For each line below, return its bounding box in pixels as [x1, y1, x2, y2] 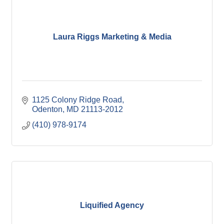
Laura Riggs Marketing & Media [52, 32, 171, 41]
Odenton [32, 105, 62, 114]
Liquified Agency [80, 200, 144, 209]
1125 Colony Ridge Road [32, 95, 122, 104]
